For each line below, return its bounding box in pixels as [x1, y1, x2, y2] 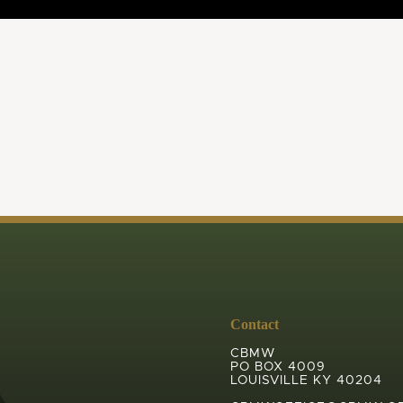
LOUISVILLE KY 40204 [229, 373, 382, 387]
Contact [229, 317, 279, 332]
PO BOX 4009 [229, 360, 326, 373]
